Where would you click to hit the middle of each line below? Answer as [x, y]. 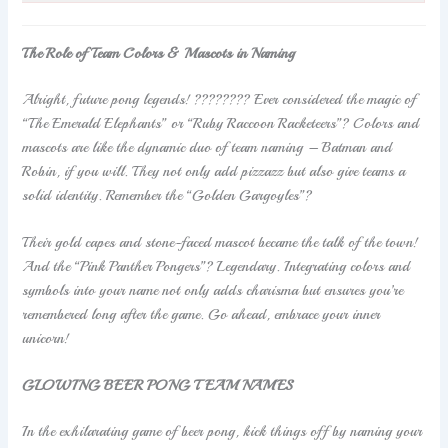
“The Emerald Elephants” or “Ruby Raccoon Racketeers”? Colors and [221, 122]
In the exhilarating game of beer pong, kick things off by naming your [222, 431]
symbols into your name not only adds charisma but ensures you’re [213, 290]
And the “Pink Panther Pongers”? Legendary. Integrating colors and [216, 266]
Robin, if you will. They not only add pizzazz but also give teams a [214, 170]
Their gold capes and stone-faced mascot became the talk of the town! [220, 242]
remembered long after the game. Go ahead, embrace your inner [201, 314]
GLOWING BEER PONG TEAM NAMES [158, 385]
